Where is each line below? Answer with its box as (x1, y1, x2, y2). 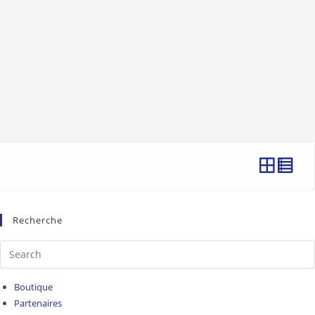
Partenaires (14, 296, 63, 309)
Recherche (13, 213, 63, 226)
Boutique (14, 280, 53, 293)
